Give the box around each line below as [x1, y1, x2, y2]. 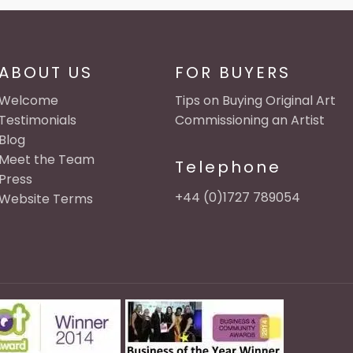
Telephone [174, 156, 281, 178]
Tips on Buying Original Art [174, 91, 336, 110]
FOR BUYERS [174, 61, 291, 84]
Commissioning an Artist [174, 111, 325, 129]
